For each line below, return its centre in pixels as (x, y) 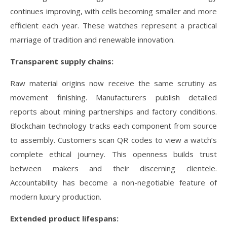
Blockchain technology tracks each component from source (113, 126)
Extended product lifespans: (64, 218)
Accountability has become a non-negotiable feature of (113, 182)
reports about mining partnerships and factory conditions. (113, 111)
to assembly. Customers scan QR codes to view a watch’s (113, 140)
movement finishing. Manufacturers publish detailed (113, 97)
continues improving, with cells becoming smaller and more (113, 11)
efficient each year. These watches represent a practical (113, 25)
